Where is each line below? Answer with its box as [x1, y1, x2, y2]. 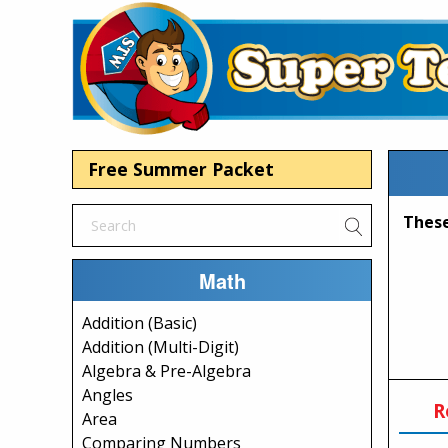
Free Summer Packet [88, 157, 274, 181]
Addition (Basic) [82, 312, 197, 334]
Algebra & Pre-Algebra [82, 360, 251, 382]
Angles [82, 384, 133, 406]
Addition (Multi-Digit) [82, 336, 239, 358]
